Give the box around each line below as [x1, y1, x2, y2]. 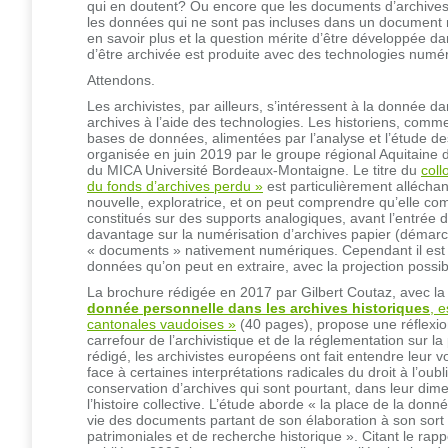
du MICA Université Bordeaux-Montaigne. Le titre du [87, 161, 421, 178]
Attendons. [87, 71, 155, 88]
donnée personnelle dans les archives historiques [87, 299, 430, 316]
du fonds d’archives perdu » [87, 177, 263, 194]
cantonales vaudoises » [87, 315, 236, 332]
